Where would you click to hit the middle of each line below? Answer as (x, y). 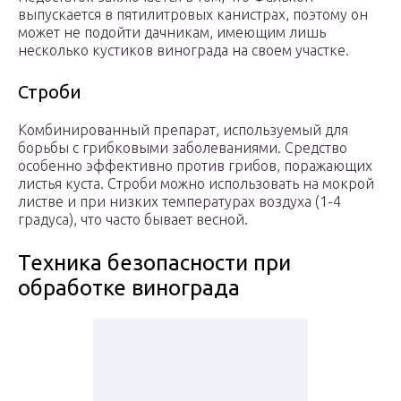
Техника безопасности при (154, 263)
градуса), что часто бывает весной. (133, 220)
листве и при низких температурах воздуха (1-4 (179, 202)
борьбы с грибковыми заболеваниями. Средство (183, 148)
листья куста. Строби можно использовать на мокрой (196, 184)
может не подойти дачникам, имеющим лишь (172, 33)
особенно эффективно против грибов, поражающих (195, 166)
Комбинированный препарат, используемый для (183, 130)
